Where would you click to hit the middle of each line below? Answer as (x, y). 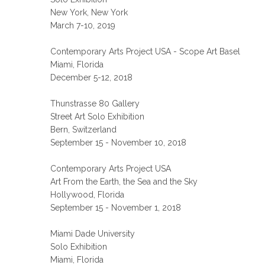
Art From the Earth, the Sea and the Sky (124, 182)
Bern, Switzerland (84, 130)
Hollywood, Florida (88, 195)
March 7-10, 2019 (83, 25)
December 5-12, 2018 (92, 77)
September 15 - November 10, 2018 (119, 143)
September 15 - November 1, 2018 (116, 208)
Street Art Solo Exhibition (98, 117)
